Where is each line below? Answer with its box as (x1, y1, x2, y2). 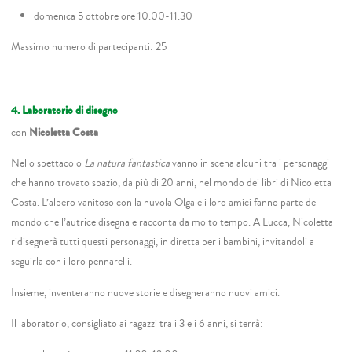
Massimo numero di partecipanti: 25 (11, 38, 167, 56)
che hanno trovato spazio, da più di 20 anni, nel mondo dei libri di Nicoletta (11, 174, 332, 192)
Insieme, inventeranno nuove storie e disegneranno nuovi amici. (11, 284, 280, 301)
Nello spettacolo (11, 155, 85, 172)
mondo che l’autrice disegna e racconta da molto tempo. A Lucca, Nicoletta (11, 214, 334, 231)
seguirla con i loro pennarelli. (11, 253, 133, 270)
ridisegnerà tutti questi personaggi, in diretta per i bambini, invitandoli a (11, 233, 315, 251)
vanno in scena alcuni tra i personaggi (170, 155, 330, 172)
